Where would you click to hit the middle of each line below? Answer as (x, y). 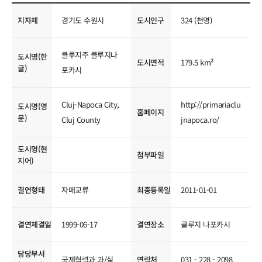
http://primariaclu (211, 104)
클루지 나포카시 (205, 224)
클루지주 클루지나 (89, 55)
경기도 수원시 (83, 20)
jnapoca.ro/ (200, 120)
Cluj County (81, 120)
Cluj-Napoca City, (90, 104)
